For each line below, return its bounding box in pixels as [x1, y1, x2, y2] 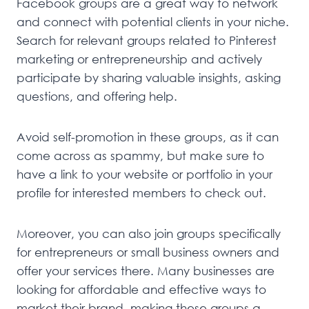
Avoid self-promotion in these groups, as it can [17, 130, 279, 145]
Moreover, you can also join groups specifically [17, 226, 281, 241]
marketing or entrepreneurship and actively [17, 52, 262, 67]
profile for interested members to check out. [17, 186, 266, 201]
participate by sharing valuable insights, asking [17, 70, 281, 86]
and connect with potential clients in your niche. [17, 14, 289, 30]
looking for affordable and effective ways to [17, 282, 266, 297]
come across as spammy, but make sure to [17, 148, 264, 163]
